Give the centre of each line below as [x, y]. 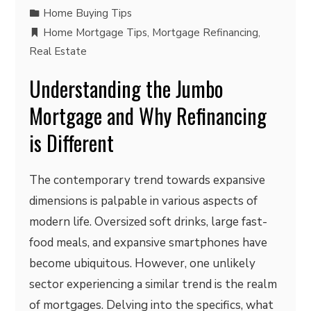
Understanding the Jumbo [127, 89]
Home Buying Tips [88, 13]
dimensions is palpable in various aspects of [144, 201]
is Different [72, 143]
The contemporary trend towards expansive [148, 180]
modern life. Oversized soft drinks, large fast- [149, 222]
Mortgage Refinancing [205, 33]
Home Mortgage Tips [95, 33]
